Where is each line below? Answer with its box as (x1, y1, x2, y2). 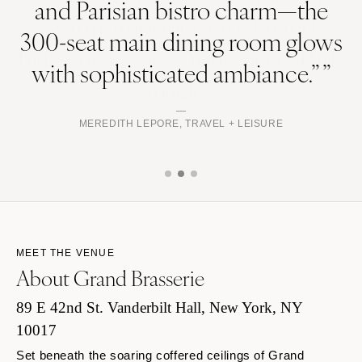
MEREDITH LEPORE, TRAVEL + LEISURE (78, 117, 284, 129)
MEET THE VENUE (16, 247, 115, 259)
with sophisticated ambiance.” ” (32, 55, 330, 89)
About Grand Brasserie (16, 263, 204, 293)
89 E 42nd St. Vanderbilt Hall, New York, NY (16, 298, 302, 316)
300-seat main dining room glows (19, 23, 343, 57)
